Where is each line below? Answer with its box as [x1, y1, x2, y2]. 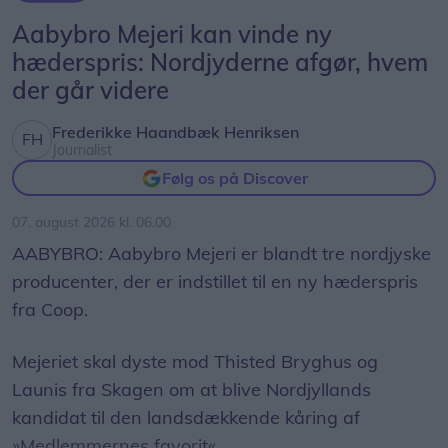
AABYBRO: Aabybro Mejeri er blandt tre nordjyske [12, 242, 431, 266]
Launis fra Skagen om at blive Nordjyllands [12, 378, 371, 402]
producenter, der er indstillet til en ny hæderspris [12, 270, 418, 294]
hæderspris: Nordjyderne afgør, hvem [12, 47, 428, 78]
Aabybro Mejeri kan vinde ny [12, 19, 332, 50]
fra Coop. [12, 298, 88, 322]
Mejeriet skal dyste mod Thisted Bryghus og [12, 350, 378, 374]
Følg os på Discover [161, 168, 308, 189]
